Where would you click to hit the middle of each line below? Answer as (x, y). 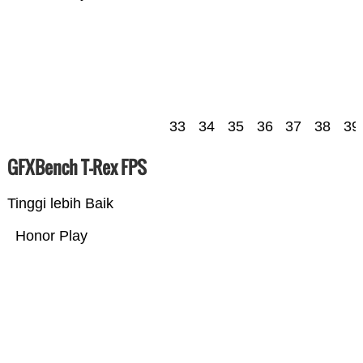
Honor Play (73, 236)
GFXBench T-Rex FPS (77, 167)
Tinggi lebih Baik (60, 204)
